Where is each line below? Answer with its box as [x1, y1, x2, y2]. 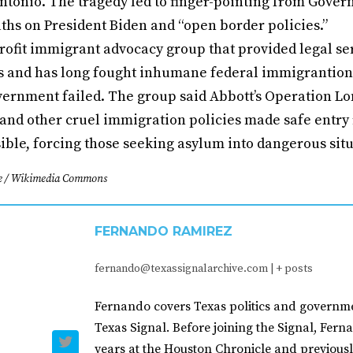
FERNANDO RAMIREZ [95, 224, 232, 240]
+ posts [276, 262, 313, 277]
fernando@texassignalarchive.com [95, 262, 268, 277]
